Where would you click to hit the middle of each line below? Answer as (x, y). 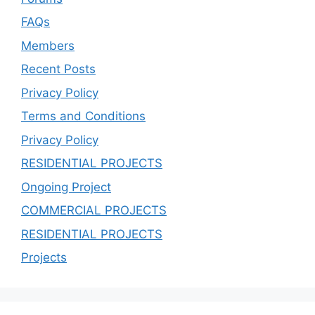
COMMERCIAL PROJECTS (94, 211)
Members (48, 45)
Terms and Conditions (83, 116)
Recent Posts (58, 69)
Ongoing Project (66, 187)
